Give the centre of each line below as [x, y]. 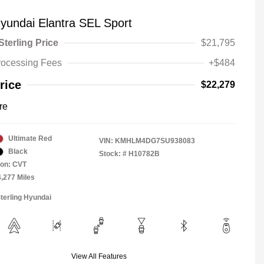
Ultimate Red [30, 139]
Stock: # [113, 154]
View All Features [99, 257]
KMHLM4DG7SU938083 [155, 141]
